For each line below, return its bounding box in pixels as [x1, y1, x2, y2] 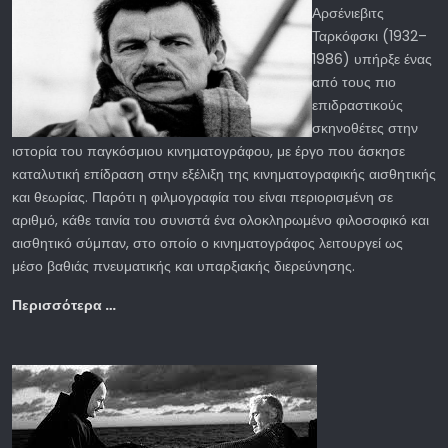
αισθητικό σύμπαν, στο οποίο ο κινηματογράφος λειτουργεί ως [12, 232, 403, 253]
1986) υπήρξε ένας [312, 48, 432, 69]
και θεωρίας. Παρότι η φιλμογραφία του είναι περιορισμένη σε [12, 186, 393, 207]
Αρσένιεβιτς [312, 2, 384, 23]
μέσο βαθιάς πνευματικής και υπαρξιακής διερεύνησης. [12, 255, 355, 276]
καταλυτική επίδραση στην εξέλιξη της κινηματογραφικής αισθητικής [12, 163, 436, 184]
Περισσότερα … [12, 294, 116, 315]
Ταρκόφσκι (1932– [312, 25, 427, 46]
